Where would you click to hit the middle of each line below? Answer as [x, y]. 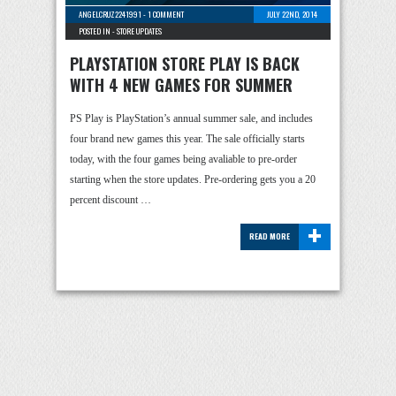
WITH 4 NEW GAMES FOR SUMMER [181, 85]
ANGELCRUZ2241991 [110, 14]
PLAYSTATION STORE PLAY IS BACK [185, 64]
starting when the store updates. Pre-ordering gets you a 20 [193, 179]
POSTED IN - [98, 31]
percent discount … [110, 200]
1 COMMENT [166, 14]
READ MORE [270, 236]
